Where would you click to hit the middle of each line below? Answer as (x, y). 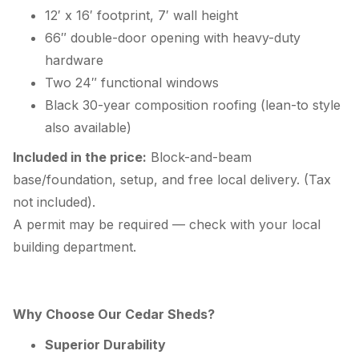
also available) (88, 127)
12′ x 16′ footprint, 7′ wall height (141, 15)
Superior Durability (105, 344)
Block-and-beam (199, 157)
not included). (54, 202)
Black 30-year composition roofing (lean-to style (193, 105)
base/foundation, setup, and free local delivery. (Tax (172, 180)
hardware (74, 60)
